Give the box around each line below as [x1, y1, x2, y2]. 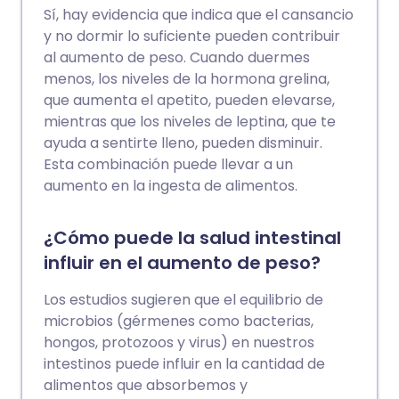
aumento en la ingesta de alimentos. [44, 175, 297, 197]
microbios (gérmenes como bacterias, [44, 311, 313, 332]
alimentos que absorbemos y [44, 375, 248, 396]
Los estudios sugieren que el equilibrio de [44, 289, 323, 311]
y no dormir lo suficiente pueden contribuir [44, 26, 340, 47]
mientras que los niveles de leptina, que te [44, 111, 336, 133]
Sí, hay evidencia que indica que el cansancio [44, 4, 354, 26]
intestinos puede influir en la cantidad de [44, 354, 325, 375]
